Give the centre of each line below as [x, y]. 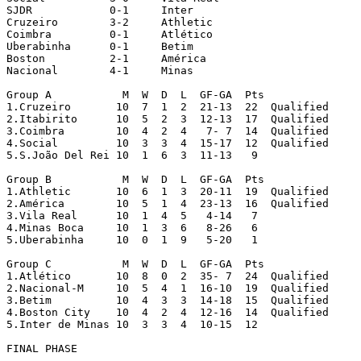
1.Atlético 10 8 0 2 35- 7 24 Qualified [39, 276]
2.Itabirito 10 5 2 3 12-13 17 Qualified [42, 118]
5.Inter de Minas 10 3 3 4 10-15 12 [132, 324]
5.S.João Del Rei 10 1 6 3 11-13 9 [132, 155]
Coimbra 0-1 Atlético [29, 34]
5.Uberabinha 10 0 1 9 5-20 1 [45, 239]
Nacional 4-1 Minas [32, 70]
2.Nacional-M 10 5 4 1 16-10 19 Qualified [45, 288]
